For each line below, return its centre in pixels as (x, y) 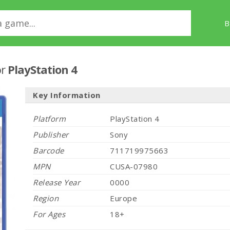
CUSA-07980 (134, 166)
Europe (123, 198)
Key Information (67, 95)
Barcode (49, 150)
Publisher (51, 135)
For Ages (49, 214)
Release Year (56, 182)
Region (46, 198)
